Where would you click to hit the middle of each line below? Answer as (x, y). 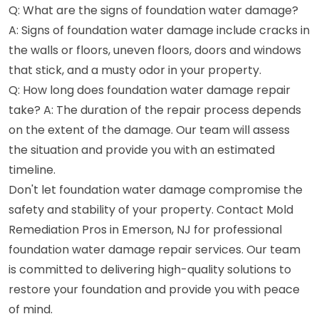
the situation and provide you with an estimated (142, 150)
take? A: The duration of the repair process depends (155, 110)
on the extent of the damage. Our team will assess (149, 130)
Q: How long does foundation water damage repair (150, 90)
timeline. (32, 169)
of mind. (31, 309)
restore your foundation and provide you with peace (154, 289)
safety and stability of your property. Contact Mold (151, 209)
